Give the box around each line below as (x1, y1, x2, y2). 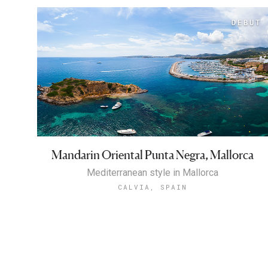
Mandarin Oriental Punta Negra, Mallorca (51, 148, 254, 163)
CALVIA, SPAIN (118, 182, 188, 192)
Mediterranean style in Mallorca (87, 167, 219, 179)
